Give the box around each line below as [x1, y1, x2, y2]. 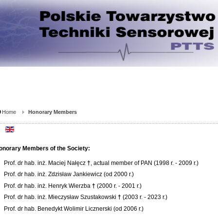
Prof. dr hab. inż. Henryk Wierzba [4, 182, 92, 189]
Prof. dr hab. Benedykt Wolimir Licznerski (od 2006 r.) [4, 205, 144, 212]
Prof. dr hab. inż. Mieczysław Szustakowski [4, 194, 118, 201]
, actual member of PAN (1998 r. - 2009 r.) [91, 159, 199, 166]
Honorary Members [28, 109, 77, 115]
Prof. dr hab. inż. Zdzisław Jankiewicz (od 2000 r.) [4, 171, 134, 178]
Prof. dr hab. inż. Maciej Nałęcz [4, 159, 88, 166]
